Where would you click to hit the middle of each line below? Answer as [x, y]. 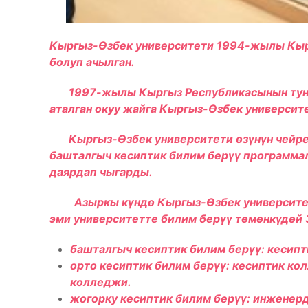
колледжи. [101, 282]
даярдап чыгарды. [101, 172]
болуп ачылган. [92, 62]
